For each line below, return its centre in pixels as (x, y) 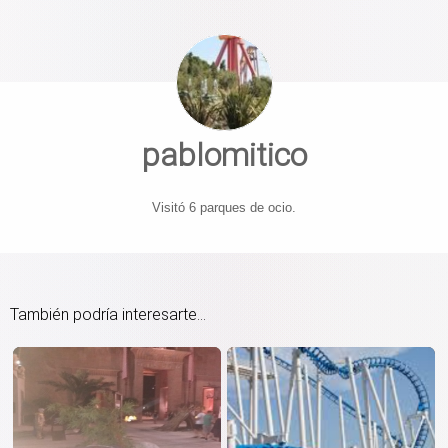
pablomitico (224, 154)
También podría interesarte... (108, 314)
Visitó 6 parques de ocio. (224, 207)
